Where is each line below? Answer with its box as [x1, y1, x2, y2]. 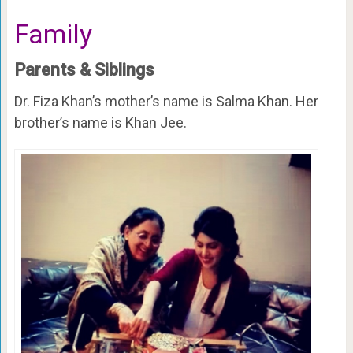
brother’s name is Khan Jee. [13, 113, 187, 131]
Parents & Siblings [13, 59, 154, 80]
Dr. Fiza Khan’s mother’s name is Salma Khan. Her [13, 92, 318, 110]
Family [13, 17, 92, 50]
